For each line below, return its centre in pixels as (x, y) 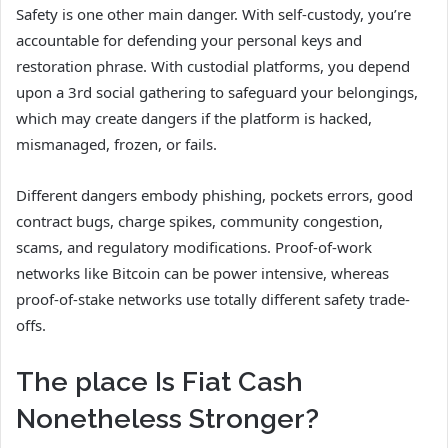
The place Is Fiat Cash (159, 381)
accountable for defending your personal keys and (189, 39)
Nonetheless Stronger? (167, 418)
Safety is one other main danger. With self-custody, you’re (213, 13)
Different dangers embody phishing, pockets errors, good (214, 194)
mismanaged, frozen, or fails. (116, 143)
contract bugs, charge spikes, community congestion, (199, 220)
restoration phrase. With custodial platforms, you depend (213, 65)
